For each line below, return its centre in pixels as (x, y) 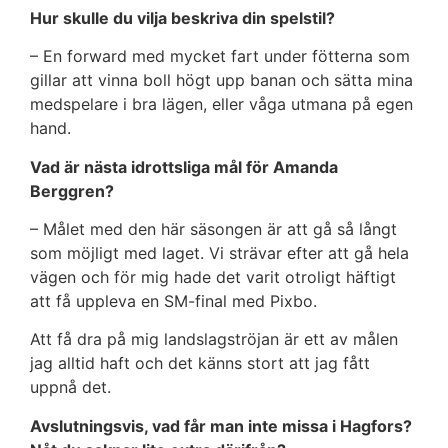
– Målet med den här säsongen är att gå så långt (213, 228)
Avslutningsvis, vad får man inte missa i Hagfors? (221, 425)
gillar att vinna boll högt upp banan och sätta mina (221, 80)
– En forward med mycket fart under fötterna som (220, 56)
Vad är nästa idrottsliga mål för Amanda (184, 166)
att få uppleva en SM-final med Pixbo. (176, 300)
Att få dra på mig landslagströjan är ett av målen (214, 339)
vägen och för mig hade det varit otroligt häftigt (213, 276)
